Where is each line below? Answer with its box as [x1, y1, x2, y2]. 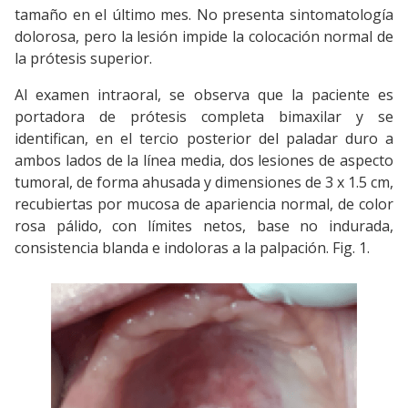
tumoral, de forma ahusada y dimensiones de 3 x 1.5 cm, [15, 171, 393, 192]
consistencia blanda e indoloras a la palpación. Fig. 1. [15, 237, 370, 258]
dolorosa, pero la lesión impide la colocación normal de [15, 25, 393, 46]
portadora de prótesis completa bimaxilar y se [15, 106, 393, 127]
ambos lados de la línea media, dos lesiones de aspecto [15, 149, 393, 170]
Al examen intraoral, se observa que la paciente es [15, 84, 393, 105]
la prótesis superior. [15, 47, 152, 68]
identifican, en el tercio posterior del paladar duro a [15, 127, 393, 148]
